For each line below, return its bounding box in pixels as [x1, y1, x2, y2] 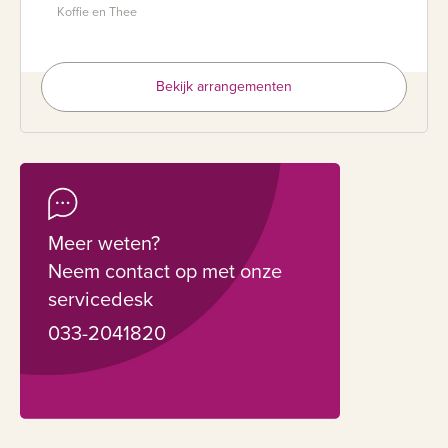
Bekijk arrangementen [156, 77, 292, 95]
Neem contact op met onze [48, 259, 282, 284]
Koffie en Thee [57, 3, 137, 20]
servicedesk [48, 287, 153, 312]
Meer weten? [48, 231, 160, 256]
